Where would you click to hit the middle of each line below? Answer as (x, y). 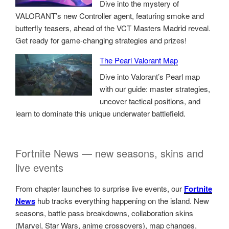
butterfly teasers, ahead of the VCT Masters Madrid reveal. (113, 28)
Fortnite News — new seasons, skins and (109, 153)
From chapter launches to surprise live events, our (100, 189)
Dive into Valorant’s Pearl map (150, 76)
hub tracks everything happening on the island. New (122, 201)
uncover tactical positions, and (150, 101)
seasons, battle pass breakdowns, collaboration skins (104, 213)
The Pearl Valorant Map (139, 60)
